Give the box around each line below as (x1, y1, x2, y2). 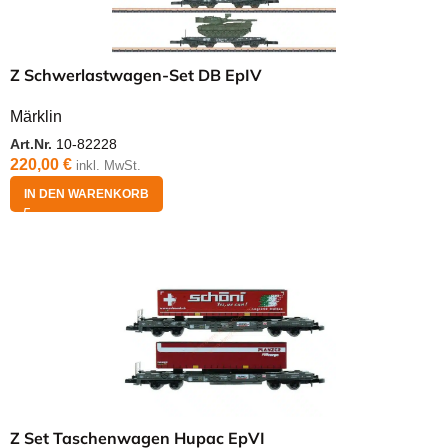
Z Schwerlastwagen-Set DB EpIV (10, 65, 262, 85)
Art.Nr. (10, 136, 56, 153)
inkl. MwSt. (76, 158, 141, 174)
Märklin (10, 108, 62, 125)
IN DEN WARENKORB (24, 187, 149, 202)
